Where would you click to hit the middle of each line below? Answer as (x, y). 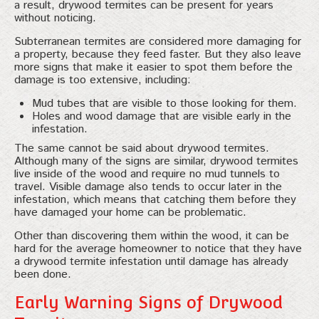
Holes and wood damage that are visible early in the (162, 116)
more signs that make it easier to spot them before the (153, 67)
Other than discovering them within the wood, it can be (152, 236)
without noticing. (55, 18)
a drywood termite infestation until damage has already (151, 261)
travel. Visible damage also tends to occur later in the (148, 187)
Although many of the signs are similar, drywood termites (156, 161)
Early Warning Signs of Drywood (148, 302)
